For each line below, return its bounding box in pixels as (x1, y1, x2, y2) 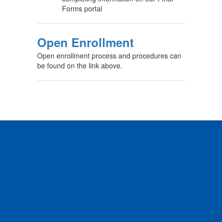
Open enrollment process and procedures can (37, 51, 181, 60)
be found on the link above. (37, 60, 122, 70)
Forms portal (62, 3, 102, 13)
